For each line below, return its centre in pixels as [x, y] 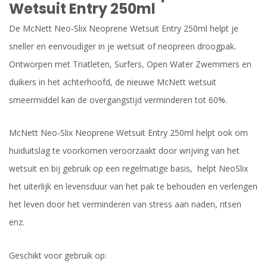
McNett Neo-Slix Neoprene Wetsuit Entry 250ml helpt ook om [128, 133]
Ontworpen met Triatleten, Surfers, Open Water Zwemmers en [130, 64]
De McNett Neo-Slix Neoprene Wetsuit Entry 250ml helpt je [124, 29]
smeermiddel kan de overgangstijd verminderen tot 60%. [118, 100]
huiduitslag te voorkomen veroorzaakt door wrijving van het [124, 151]
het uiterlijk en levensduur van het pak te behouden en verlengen [133, 187]
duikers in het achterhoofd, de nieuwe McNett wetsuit [113, 82]
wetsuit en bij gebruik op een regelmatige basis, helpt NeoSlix [128, 169]
